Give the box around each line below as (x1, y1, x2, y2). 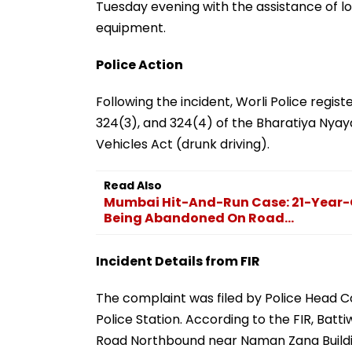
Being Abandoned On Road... (104, 208, 294, 227)
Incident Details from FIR (96, 251, 260, 270)
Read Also (104, 177, 162, 193)
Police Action (96, 55, 183, 74)
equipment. (96, 18, 166, 37)
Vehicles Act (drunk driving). (96, 134, 269, 153)
